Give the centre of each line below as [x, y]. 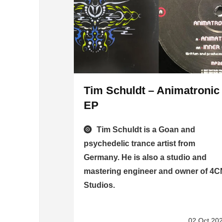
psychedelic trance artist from [140, 144]
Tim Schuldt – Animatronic [152, 91]
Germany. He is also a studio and [145, 158]
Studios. [100, 185]
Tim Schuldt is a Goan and [146, 130]
